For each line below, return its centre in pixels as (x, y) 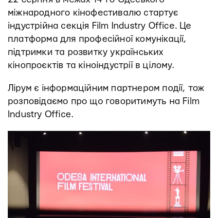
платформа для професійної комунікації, (97, 39)
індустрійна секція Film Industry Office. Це (100, 26)
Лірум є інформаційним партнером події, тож (106, 88)
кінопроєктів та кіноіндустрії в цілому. (91, 65)
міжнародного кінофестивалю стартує (93, 13)
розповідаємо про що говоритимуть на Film (104, 101)
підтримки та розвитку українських (86, 52)
